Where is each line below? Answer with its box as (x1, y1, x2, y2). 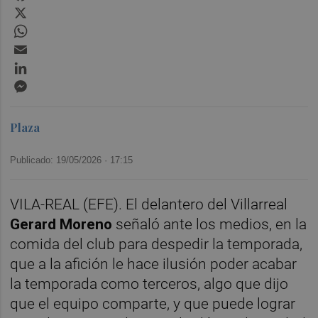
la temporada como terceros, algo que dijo (10, 275, 289, 292)
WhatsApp (30, 20, 82, 34)
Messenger (30, 75, 88, 89)
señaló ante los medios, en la (112, 215, 307, 233)
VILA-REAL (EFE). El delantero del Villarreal (10, 195, 288, 213)
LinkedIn (30, 57, 73, 71)
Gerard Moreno (10, 215, 113, 233)
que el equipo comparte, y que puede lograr (10, 295, 296, 312)
